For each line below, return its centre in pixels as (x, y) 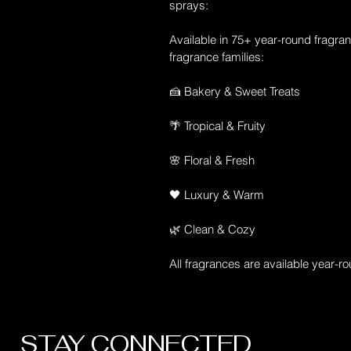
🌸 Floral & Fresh (212, 161)
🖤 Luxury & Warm (217, 195)
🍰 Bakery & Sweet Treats (235, 92)
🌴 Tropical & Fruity (217, 126)
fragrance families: (217, 57)
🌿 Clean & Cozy (212, 230)
